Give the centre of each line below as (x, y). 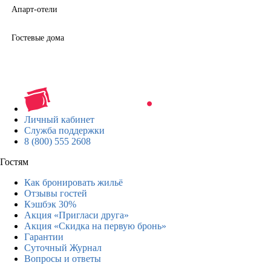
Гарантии (44, 237)
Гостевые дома (38, 38)
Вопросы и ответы (63, 259)
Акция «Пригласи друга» (77, 215)
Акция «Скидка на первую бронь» (95, 226)
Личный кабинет (59, 120)
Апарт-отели (34, 10)
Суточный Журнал (63, 248)
